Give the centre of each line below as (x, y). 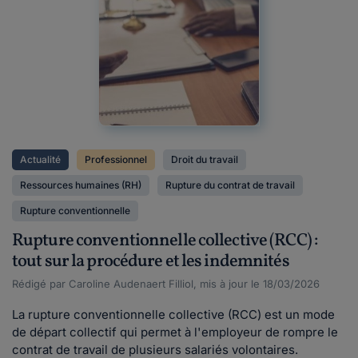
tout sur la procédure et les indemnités (151, 262)
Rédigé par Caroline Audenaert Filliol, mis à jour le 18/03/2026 (166, 284)
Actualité (40, 159)
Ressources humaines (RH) (81, 185)
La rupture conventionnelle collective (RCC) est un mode (173, 314)
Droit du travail (205, 159)
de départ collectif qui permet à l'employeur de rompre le (175, 332)
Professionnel (116, 159)
